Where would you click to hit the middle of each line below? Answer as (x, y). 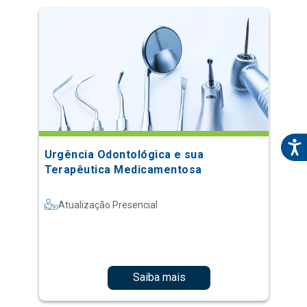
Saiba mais (159, 278)
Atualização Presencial (108, 205)
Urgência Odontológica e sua (124, 154)
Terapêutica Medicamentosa (123, 169)
